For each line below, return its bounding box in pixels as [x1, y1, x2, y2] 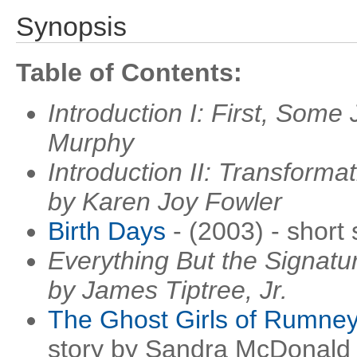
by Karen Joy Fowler [48, 187, 282, 216]
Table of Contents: [16, 58, 242, 87]
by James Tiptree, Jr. [48, 276, 288, 304]
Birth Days [48, 217, 166, 245]
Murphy [48, 128, 134, 157]
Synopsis [16, 12, 127, 41]
